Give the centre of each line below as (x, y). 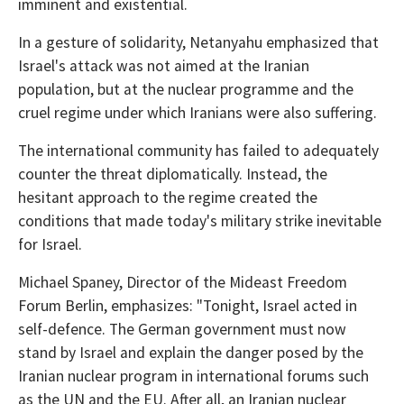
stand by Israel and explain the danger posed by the (191, 353)
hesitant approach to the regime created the (168, 197)
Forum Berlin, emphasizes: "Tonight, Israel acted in (188, 306)
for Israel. (54, 244)
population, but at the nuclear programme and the (186, 89)
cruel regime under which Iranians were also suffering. (197, 113)
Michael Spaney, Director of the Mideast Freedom (183, 282)
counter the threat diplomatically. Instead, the (173, 174)
